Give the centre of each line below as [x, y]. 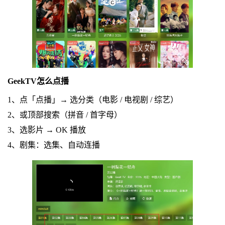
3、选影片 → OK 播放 [46, 130]
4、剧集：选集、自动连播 [53, 145]
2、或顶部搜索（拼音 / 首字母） [65, 115]
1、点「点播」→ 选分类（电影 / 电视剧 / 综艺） [93, 99]
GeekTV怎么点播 [38, 81]
